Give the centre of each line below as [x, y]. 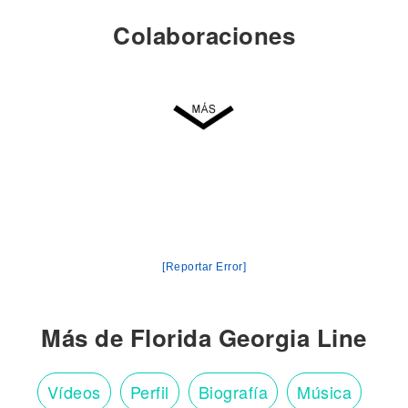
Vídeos [74, 391]
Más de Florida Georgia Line [204, 337]
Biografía [233, 391]
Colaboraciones [204, 35]
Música [325, 391]
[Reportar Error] [204, 266]
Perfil [149, 391]
